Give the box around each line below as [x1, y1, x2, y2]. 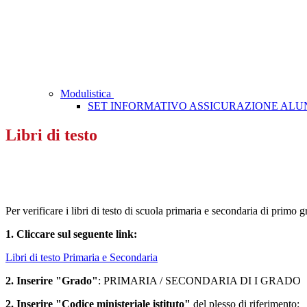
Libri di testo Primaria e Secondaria [5, 251, 158, 264]
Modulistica [60, 88, 114, 100]
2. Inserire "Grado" [5, 275, 98, 287]
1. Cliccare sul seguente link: [5, 228, 137, 241]
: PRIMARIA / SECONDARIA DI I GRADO [98, 275, 301, 287]
